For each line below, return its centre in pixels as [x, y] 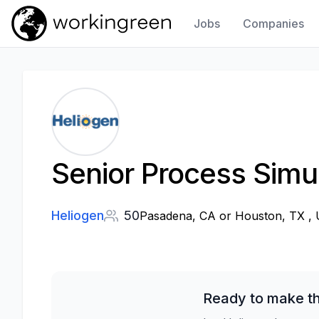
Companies [274, 23]
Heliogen [78, 215]
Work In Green [46, 47]
